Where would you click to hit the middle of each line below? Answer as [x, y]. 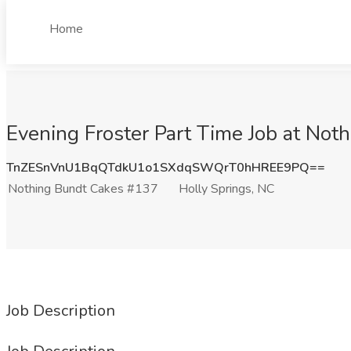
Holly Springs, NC [226, 189]
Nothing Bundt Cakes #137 [83, 189]
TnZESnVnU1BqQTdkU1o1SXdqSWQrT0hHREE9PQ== [166, 168]
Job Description [61, 311]
